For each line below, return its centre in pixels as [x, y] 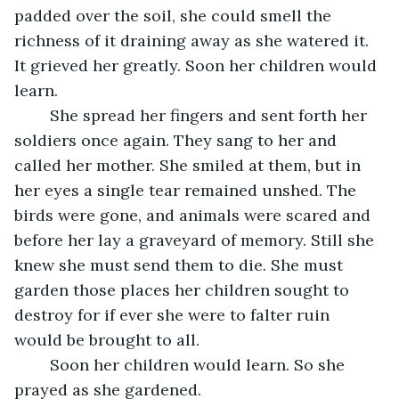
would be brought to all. [107, 339]
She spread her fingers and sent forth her [41, 115]
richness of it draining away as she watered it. [194, 40]
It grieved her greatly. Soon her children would [198, 65]
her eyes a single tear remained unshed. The [187, 190]
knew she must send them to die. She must [181, 265]
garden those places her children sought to [184, 289]
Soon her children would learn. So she [41, 364]
